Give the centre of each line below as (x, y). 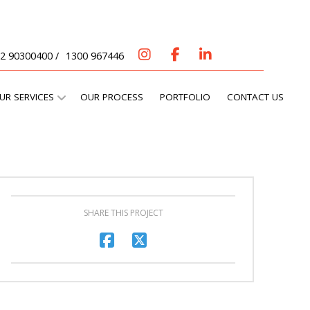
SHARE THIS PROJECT (123, 212)
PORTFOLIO (185, 97)
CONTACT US (255, 97)
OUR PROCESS (112, 97)
